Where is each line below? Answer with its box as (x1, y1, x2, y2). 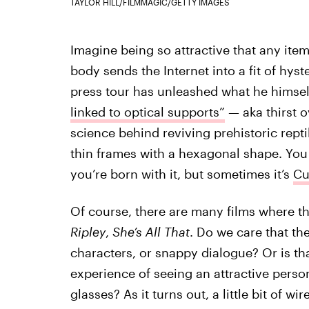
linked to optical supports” (70, 103, 225, 119)
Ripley (70, 223, 106, 239)
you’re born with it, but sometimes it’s (70, 166, 293, 181)
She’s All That (112, 223, 190, 239)
